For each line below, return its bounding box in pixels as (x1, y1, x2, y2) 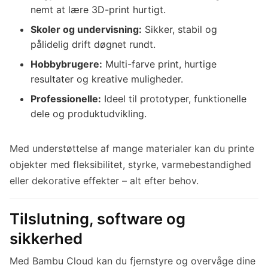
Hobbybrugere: (31, 58, 103, 71)
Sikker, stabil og (142, 23, 218, 36)
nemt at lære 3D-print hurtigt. (31, 4, 166, 16)
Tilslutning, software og (10, 209, 185, 229)
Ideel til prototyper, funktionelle (101, 93, 247, 105)
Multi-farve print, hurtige (102, 58, 217, 71)
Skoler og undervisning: (31, 23, 142, 36)
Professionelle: (31, 93, 102, 105)
